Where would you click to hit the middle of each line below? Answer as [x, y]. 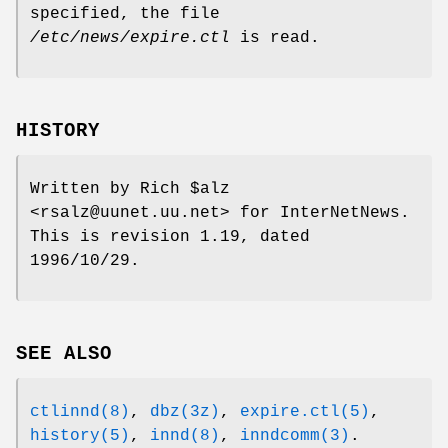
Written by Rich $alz [130, 189]
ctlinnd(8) [80, 411]
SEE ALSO [64, 353]
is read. [275, 38]
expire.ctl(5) [305, 411]
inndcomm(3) [295, 435]
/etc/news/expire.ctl [130, 38]
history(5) [80, 435]
